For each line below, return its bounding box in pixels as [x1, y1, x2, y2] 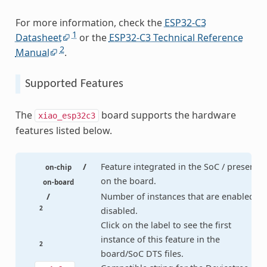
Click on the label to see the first [100, 219, 231, 231]
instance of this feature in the [100, 233, 220, 245]
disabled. [100, 204, 138, 216]
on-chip [45, 163, 72, 172]
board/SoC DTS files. [100, 247, 184, 259]
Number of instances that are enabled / [100, 190, 260, 202]
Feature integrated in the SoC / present [100, 161, 258, 173]
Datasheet [15, 31, 62, 45]
